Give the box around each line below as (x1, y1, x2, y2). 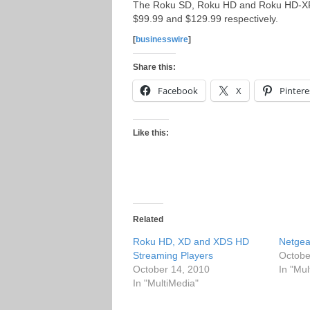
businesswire (136, 35, 188, 44)
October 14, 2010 (133, 264, 210, 275)
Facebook (158, 84, 198, 97)
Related (133, 215, 163, 224)
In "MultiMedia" (133, 277, 199, 289)
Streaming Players (133, 250, 213, 261)
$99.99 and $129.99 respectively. (133, 13, 278, 24)
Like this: (133, 128, 169, 138)
